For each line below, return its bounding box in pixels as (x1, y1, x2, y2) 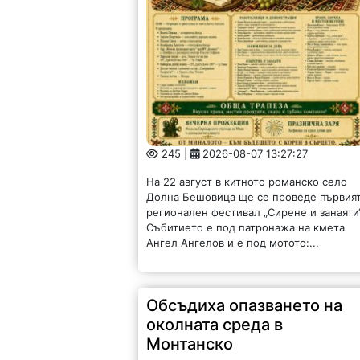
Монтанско (146, 334, 234, 354)
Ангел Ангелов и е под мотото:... (146, 236, 320, 250)
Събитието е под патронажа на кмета (146, 221, 346, 235)
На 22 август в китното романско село (146, 175, 348, 189)
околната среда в (146, 315, 284, 335)
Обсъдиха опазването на (146, 296, 343, 316)
